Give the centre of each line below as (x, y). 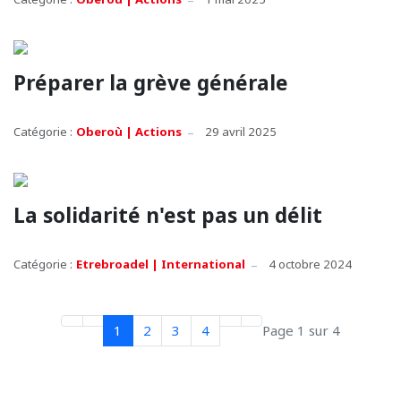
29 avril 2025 (241, 132)
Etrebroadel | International (161, 264)
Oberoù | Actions (129, 132)
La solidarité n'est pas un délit (168, 215)
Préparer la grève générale (151, 82)
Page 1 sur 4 (301, 331)
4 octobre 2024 (310, 264)
